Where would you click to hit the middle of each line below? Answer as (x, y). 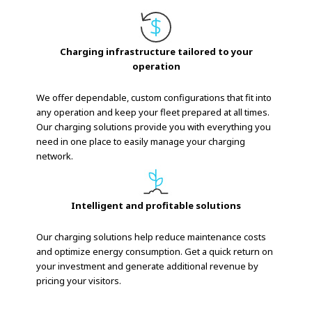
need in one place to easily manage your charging (141, 141)
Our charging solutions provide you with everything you (154, 126)
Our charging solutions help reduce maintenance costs (151, 236)
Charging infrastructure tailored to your (156, 51)
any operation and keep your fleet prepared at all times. (153, 112)
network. (55, 156)
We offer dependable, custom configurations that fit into (154, 97)
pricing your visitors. (79, 280)
